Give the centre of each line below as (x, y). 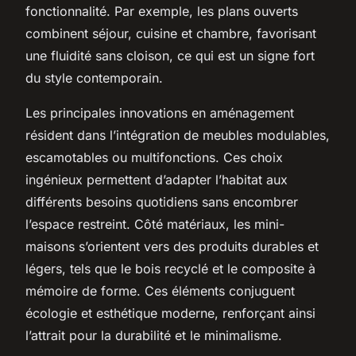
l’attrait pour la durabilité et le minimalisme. (154, 335)
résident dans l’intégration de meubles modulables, (178, 135)
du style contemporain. (94, 77)
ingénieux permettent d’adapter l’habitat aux (157, 179)
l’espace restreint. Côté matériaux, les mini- (155, 224)
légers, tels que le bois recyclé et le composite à (170, 268)
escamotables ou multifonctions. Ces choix (154, 157)
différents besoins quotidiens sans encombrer (162, 201)
